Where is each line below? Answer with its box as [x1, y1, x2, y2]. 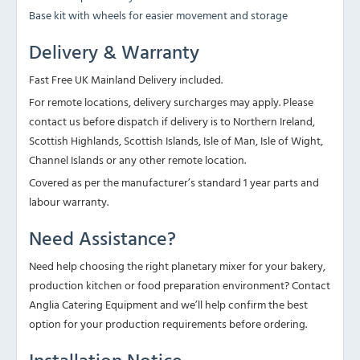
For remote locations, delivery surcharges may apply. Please [29, 93, 313, 111]
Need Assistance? [29, 223, 176, 253]
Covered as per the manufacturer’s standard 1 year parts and [29, 174, 319, 191]
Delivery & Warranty [29, 37, 199, 67]
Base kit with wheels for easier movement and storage [29, 6, 288, 24]
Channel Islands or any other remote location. [29, 151, 246, 169]
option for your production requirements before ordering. [29, 315, 307, 333]
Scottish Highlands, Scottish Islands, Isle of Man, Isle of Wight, [29, 132, 323, 149]
